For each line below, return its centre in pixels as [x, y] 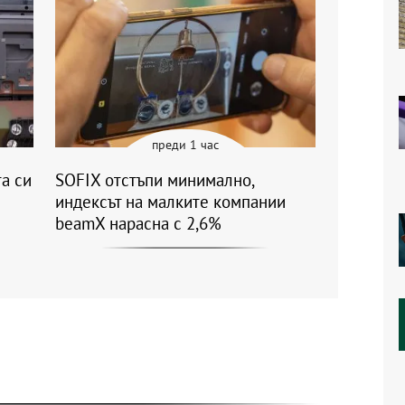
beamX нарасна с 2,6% [138, 224]
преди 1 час [185, 145]
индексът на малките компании [170, 202]
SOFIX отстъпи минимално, [155, 180]
